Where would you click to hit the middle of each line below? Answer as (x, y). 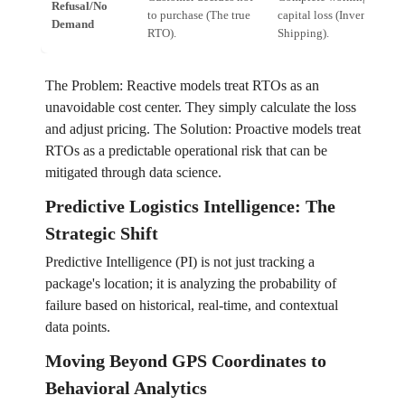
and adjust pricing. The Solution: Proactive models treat (202, 129)
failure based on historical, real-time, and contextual (191, 306)
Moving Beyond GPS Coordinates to (185, 361)
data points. (77, 327)
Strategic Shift (101, 234)
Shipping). (303, 33)
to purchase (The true (198, 15)
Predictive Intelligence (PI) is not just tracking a (179, 262)
